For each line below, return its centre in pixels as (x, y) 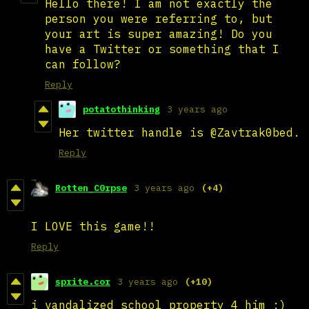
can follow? (83, 64)
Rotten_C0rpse (91, 188)
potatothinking (121, 109)
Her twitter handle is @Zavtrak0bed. (179, 132)
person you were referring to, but (159, 18)
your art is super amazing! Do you (159, 33)
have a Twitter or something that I (162, 49)
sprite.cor (83, 281)
